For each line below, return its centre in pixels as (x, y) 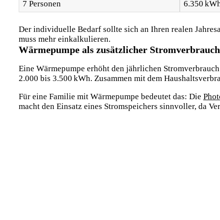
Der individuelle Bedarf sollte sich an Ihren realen (106, 29)
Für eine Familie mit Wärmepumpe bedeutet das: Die (111, 97)
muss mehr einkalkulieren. (65, 39)
